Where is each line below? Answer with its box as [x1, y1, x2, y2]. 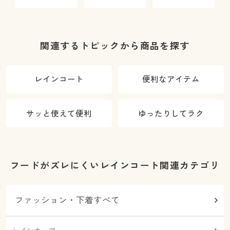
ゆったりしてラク [138, 107, 204, 119]
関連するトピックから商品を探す [40, 40, 190, 52]
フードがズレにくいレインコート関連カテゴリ [10, 159, 220, 171]
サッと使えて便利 [26, 107, 92, 119]
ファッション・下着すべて [15, 194, 120, 206]
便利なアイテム [142, 73, 200, 85]
